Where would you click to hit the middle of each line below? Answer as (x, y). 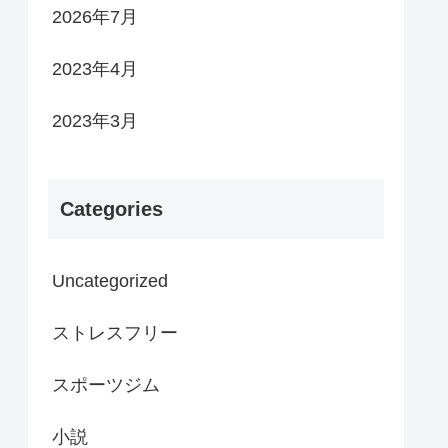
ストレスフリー (124, 333)
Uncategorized (110, 281)
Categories (111, 209)
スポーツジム (106, 385)
